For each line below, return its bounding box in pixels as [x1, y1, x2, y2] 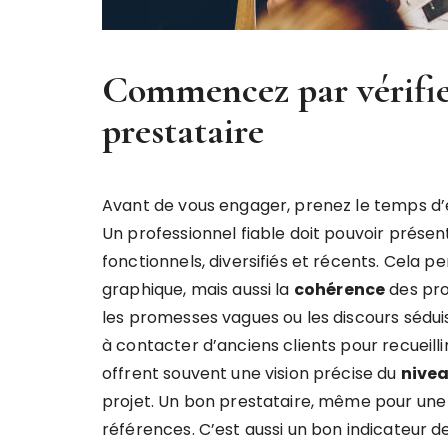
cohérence [293, 278, 386, 301]
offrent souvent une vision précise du [102, 362, 401, 385]
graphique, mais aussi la [102, 278, 294, 301]
